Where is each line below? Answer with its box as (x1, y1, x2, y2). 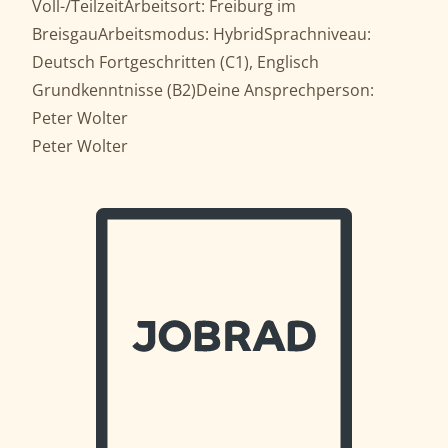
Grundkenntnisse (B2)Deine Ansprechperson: (32, 79, 374, 101)
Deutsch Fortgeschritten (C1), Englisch (32, 51, 319, 73)
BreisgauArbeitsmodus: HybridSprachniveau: (32, 23, 371, 45)
